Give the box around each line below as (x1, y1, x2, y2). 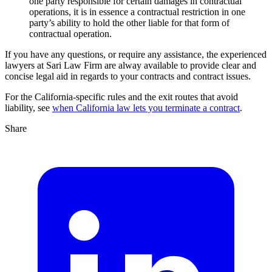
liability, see (5, 102, 52, 113)
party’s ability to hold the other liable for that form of (29, 17, 229, 28)
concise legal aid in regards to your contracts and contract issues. (5, 70, 251, 81)
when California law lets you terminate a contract (52, 102, 240, 113)
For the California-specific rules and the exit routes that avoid (5, 91, 238, 102)
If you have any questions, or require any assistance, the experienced (5, 49, 267, 59)
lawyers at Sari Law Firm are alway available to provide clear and (5, 59, 256, 70)
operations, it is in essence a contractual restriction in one (29, 6, 245, 17)
